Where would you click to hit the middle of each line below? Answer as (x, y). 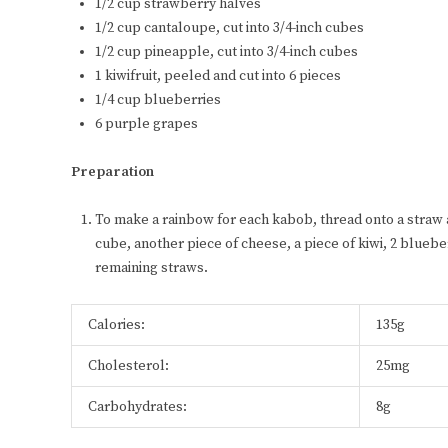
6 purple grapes (146, 124)
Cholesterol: (128, 366)
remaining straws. (151, 268)
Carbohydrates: (137, 407)
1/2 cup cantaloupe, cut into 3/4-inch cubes (229, 28)
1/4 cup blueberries (158, 100)
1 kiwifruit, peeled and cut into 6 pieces (218, 76)
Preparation (112, 172)
